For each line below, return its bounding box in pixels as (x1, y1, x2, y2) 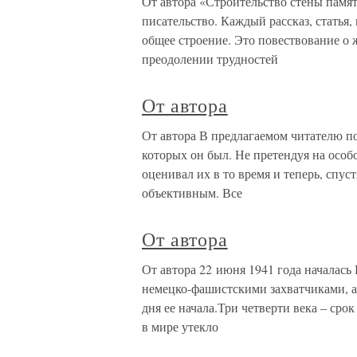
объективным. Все (142, 184, 242, 202)
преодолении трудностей (142, 50, 278, 68)
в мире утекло (142, 318, 218, 335)
